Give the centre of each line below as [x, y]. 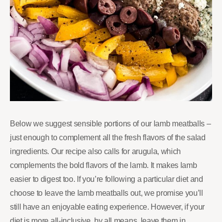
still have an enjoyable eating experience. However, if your [108, 207]
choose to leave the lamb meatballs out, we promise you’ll [107, 193]
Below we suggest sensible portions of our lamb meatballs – [111, 124]
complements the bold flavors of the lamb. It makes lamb [104, 165]
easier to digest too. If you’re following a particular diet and [107, 179]
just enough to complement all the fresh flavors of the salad [108, 138]
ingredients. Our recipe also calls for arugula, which [96, 151]
